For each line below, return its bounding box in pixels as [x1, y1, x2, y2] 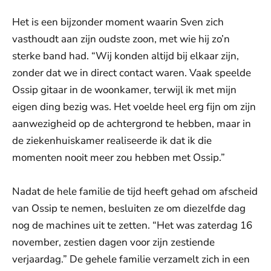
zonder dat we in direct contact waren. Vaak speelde [12, 66, 251, 80]
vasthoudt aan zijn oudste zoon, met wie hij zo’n [12, 32, 230, 47]
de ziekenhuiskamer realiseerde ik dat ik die [12, 134, 212, 148]
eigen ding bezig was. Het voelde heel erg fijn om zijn [12, 100, 256, 114]
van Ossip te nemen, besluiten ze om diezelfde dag [12, 201, 246, 216]
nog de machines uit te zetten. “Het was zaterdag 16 [12, 218, 252, 233]
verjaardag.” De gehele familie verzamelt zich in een [12, 252, 250, 267]
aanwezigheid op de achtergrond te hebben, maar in [12, 117, 251, 131]
